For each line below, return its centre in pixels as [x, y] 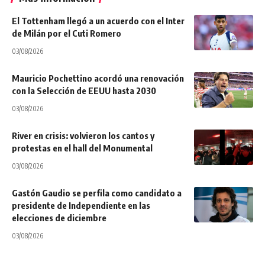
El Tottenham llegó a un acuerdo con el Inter [98, 21]
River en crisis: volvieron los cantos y [83, 136]
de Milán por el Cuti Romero [67, 33]
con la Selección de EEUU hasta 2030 [84, 91]
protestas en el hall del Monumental [82, 148]
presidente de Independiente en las [81, 206]
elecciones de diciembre [59, 218]
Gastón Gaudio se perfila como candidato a [97, 193]
